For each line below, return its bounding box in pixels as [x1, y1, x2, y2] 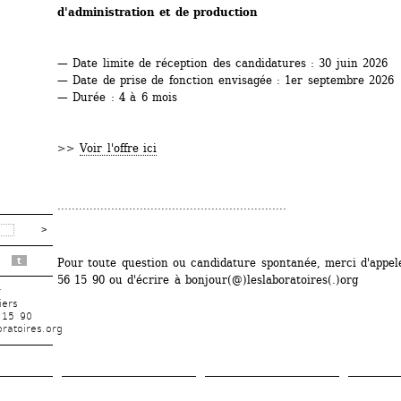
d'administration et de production [57, 5, 258, 20]
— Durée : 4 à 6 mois [57, 90, 177, 105]
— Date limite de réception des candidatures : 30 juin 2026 [57, 56, 388, 71]
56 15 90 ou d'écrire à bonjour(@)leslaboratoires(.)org [57, 273, 368, 287]
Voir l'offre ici [80, 141, 157, 156]
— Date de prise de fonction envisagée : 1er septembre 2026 [57, 73, 394, 88]
